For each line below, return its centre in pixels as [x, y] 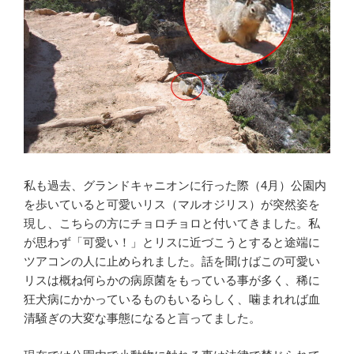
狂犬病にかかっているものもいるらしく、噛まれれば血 [172, 299]
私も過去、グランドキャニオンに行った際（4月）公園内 [175, 186]
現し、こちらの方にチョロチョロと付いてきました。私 [172, 224]
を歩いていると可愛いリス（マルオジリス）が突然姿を [172, 205]
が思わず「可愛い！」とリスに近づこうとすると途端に [172, 243]
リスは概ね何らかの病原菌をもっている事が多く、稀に [172, 281]
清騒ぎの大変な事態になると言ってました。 [142, 318]
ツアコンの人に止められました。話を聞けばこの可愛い [172, 262]
